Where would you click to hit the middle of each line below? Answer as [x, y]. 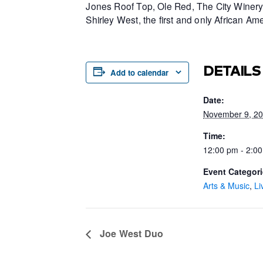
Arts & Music [227, 185]
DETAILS [232, 70]
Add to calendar [140, 72]
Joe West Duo [130, 234]
